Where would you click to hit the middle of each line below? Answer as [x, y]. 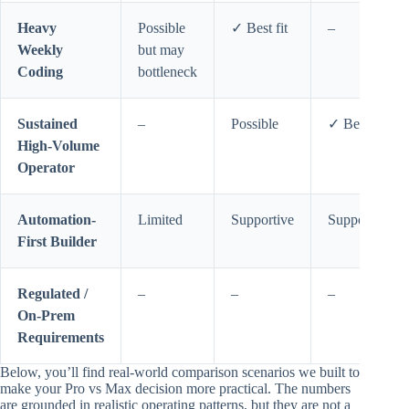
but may [161, 50]
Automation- [57, 220]
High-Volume [58, 146]
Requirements [61, 338]
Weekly [40, 50]
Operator [46, 168]
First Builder [57, 242]
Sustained [47, 124]
